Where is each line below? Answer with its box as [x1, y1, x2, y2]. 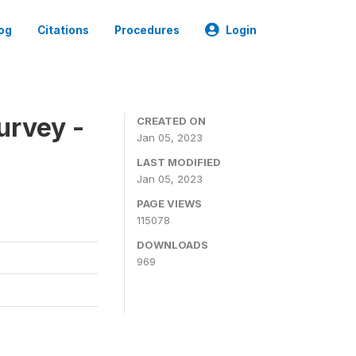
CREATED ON [137, 114, 206, 127]
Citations [37, 23, 89, 37]
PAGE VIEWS [137, 197, 202, 210]
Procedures [114, 23, 180, 37]
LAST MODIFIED [137, 156, 221, 168]
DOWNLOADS [137, 238, 208, 251]
